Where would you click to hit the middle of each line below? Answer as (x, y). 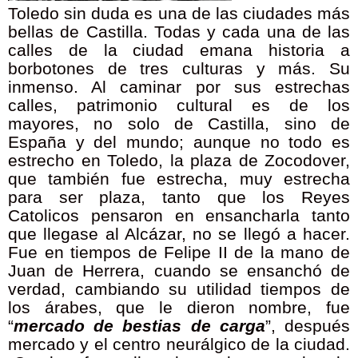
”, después (308, 326)
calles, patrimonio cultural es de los (179, 106)
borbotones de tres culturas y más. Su (179, 69)
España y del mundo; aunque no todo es (179, 143)
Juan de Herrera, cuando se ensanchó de (179, 271)
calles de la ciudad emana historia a (179, 51)
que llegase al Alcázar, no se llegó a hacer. (179, 235)
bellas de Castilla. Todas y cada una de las (179, 32)
